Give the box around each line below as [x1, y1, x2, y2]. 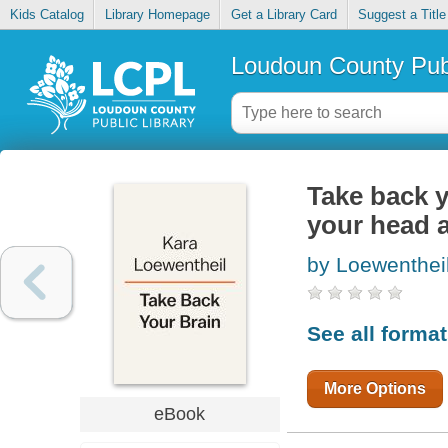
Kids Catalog [9, 7, 84, 23]
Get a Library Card [230, 7, 337, 23]
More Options [323, 379, 426, 397]
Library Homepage [104, 7, 210, 23]
